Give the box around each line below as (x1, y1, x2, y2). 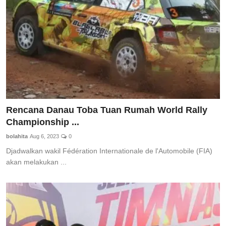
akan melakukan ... (6, 157, 67, 166)
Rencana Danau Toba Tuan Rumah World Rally (6, 104, 207, 115)
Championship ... (6, 117, 79, 127)
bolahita (6, 133, 28, 139)
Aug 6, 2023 (30, 133, 59, 139)
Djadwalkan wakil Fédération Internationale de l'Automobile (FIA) (6, 146, 212, 155)
